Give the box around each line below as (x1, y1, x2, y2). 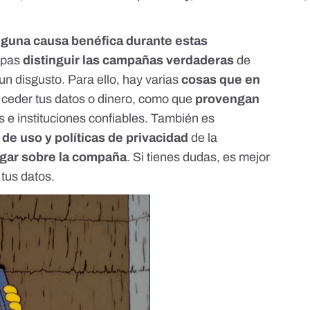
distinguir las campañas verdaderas (23, 53, 235, 68)
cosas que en (181, 73, 261, 87)
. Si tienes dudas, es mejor (127, 150, 271, 165)
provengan (195, 92, 260, 107)
